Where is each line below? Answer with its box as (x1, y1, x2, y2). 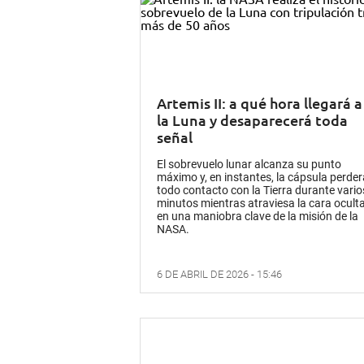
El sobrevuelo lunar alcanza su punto (157, 157, 341, 171)
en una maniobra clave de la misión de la (157, 209, 358, 223)
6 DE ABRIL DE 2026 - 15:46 (157, 267, 282, 280)
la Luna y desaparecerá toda (157, 110, 348, 129)
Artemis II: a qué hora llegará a (157, 93, 362, 112)
